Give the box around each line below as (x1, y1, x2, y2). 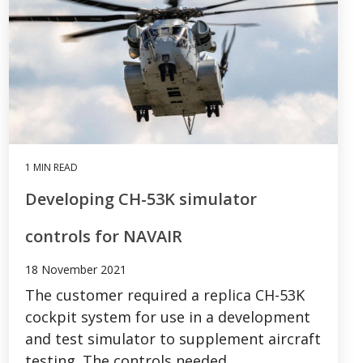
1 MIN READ (25, 160, 78, 175)
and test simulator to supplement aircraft (25, 329, 321, 349)
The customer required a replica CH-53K (25, 285, 305, 305)
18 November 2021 (25, 262, 126, 278)
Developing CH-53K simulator (25, 188, 257, 211)
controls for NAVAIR (25, 225, 182, 248)
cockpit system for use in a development (25, 307, 310, 327)
